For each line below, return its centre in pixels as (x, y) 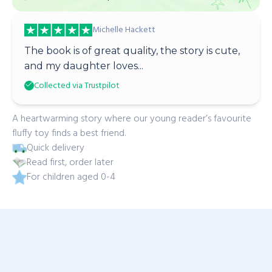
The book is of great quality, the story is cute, (132, 51)
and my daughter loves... (84, 66)
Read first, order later (70, 163)
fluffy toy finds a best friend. (69, 134)
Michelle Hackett (124, 30)
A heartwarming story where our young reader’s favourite (132, 119)
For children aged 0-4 (71, 177)
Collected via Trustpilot (77, 86)
